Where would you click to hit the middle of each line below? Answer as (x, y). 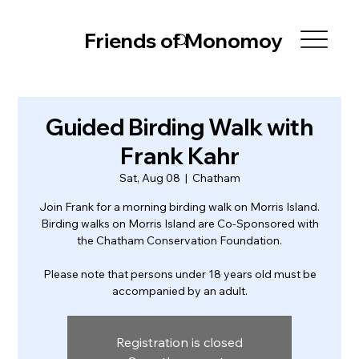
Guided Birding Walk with (179, 127)
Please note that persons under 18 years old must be (179, 274)
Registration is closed (179, 342)
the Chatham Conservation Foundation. (179, 240)
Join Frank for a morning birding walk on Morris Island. (179, 207)
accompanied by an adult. (179, 291)
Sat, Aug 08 (149, 178)
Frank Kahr (179, 156)
